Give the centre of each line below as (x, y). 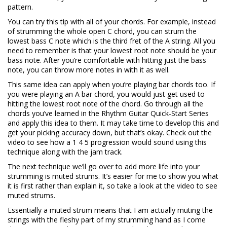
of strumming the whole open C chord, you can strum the (102, 31)
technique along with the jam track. (65, 152)
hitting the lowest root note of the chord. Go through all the (105, 104)
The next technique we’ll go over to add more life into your (104, 167)
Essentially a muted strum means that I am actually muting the (110, 210)
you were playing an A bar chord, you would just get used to (106, 94)
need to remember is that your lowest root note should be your (112, 51)
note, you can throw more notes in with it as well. (89, 70)
